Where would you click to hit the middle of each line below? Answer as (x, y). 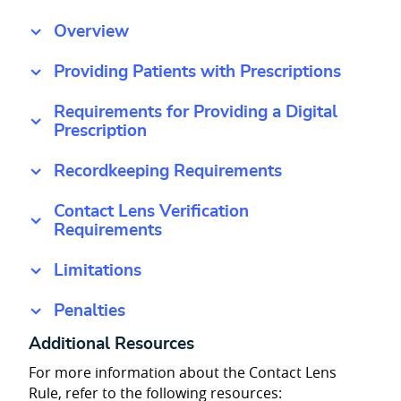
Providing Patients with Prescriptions (197, 73)
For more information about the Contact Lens (183, 372)
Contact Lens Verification (151, 212)
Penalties (90, 311)
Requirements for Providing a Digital (196, 113)
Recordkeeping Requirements (168, 172)
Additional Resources (111, 345)
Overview (91, 32)
